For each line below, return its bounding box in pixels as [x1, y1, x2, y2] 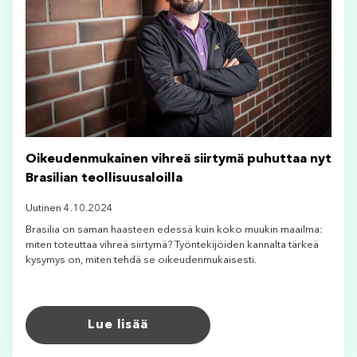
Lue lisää [88, 319, 148, 332]
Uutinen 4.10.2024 [25, 203, 113, 214]
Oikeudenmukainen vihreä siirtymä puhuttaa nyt [25, 153, 331, 167]
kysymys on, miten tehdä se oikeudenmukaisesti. [25, 255, 257, 266]
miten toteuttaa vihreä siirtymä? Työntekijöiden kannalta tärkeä [25, 240, 319, 251]
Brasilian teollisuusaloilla [25, 172, 182, 186]
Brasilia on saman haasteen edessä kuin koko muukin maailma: [25, 225, 323, 236]
